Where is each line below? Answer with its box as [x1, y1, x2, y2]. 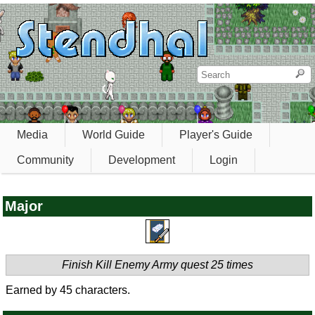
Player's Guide [179, 129, 252, 141]
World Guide [82, 129, 145, 141]
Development [108, 153, 175, 166]
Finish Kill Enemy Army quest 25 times [62, 259, 253, 271]
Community [17, 153, 74, 166]
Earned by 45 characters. [6, 284, 130, 297]
